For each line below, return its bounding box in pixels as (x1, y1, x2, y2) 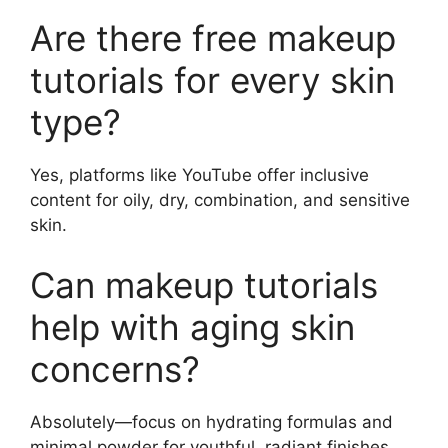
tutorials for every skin (30, 59, 395, 101)
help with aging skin (30, 305, 355, 348)
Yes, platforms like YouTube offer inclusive (30, 165, 369, 185)
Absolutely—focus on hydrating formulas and (30, 411, 393, 432)
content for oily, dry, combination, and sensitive (30, 190, 410, 210)
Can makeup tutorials (30, 263, 378, 306)
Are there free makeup (30, 17, 396, 59)
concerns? (30, 347, 200, 390)
